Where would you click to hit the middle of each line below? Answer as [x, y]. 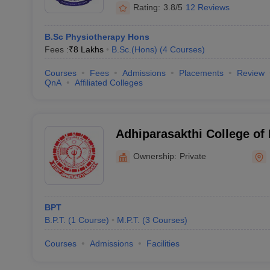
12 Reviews [207, 7]
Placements [201, 73]
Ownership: [155, 156]
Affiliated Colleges [108, 83]
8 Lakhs [88, 49]
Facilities [163, 243]
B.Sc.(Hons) [134, 49]
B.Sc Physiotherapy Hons [97, 37]
